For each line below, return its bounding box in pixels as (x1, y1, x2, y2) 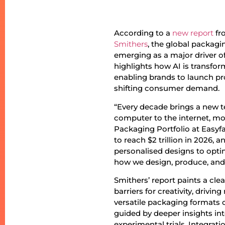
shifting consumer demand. (114, 83, 220, 93)
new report (172, 28, 214, 38)
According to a (114, 28, 173, 38)
